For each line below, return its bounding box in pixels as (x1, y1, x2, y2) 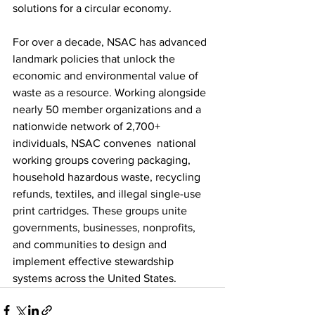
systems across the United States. (13, 271, 185, 284)
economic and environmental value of (13, 69, 201, 82)
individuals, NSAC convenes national (13, 136, 199, 149)
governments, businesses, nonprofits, (13, 221, 198, 233)
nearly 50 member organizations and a (13, 103, 204, 115)
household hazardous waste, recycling (13, 170, 203, 183)
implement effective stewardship (13, 255, 176, 267)
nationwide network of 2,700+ (13, 120, 163, 132)
